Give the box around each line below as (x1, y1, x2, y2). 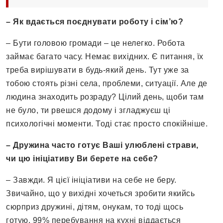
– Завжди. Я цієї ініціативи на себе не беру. (6, 176, 176, 185)
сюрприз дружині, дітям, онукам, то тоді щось (6, 203, 183, 212)
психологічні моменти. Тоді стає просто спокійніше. (6, 119, 208, 128)
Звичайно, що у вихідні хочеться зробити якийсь (6, 189, 195, 198)
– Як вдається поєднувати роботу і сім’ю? (6, 17, 183, 26)
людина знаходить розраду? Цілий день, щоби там (6, 93, 204, 102)
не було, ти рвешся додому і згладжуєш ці (6, 106, 170, 115)
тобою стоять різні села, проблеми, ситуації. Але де (6, 79, 208, 88)
